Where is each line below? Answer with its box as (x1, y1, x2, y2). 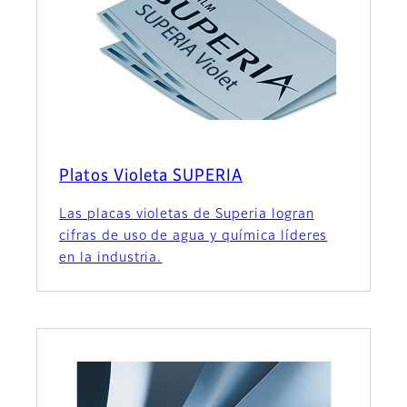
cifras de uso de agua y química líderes (59, 230, 328, 243)
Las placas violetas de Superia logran (59, 208, 314, 222)
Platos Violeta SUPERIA (59, 168, 243, 185)
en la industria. (59, 252, 163, 265)
